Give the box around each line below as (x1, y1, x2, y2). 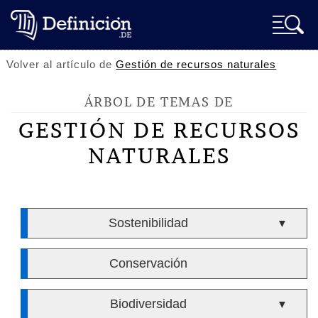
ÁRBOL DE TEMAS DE (84, 94, 234, 110)
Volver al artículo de (6, 58, 116, 70)
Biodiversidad (109, 297, 187, 311)
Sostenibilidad (108, 216, 188, 230)
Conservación (109, 256, 187, 270)
